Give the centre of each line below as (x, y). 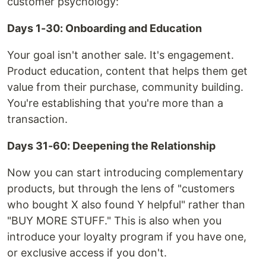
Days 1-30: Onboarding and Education (104, 28)
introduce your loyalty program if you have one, (127, 237)
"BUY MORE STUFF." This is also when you (114, 221)
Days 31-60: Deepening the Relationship (111, 146)
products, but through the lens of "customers (121, 189)
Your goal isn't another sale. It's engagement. (121, 55)
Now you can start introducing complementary (125, 173)
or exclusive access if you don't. (87, 253)
